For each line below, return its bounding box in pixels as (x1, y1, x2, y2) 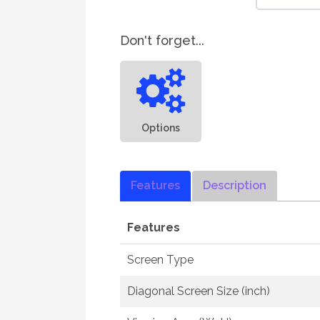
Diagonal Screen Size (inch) (127, 284, 270, 298)
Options (141, 121, 180, 134)
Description (203, 179, 266, 192)
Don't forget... (120, 33, 204, 48)
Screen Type (127, 253, 194, 266)
